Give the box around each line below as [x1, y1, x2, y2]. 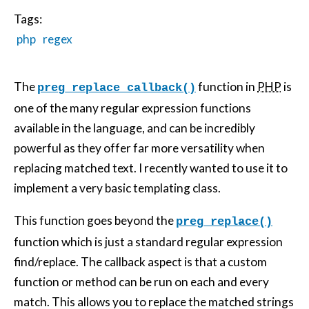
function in [196, 79, 257, 94]
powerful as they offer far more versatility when [14, 141, 265, 156]
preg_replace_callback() [37, 81, 196, 95]
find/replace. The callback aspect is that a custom [14, 254, 267, 269]
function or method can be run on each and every [14, 274, 269, 289]
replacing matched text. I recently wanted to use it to [14, 161, 288, 176]
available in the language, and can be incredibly [14, 121, 255, 136]
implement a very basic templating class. [14, 181, 221, 196]
